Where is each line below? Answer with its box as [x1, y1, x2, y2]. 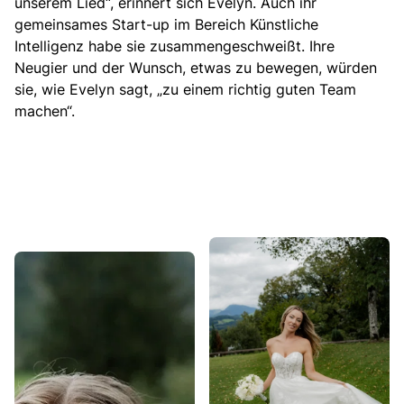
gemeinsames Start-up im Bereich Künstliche [14, 14, 318, 34]
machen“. [14, 100, 75, 121]
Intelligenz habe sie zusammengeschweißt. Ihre [14, 35, 335, 56]
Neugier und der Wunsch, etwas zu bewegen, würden [14, 57, 377, 78]
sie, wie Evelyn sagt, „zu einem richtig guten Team [14, 78, 356, 99]
